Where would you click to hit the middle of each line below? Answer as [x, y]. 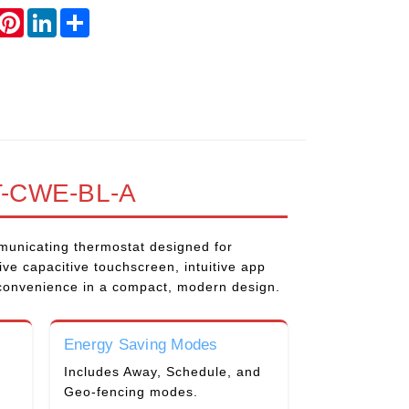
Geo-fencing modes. [131, 391]
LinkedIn [85, 15]
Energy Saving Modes [141, 344]
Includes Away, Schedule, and [162, 371]
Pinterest [55, 15]
